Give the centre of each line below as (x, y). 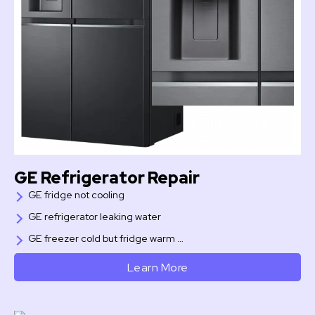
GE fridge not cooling (76, 195)
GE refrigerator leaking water (95, 217)
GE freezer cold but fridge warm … (106, 239)
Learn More (157, 268)
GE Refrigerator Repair (107, 178)
